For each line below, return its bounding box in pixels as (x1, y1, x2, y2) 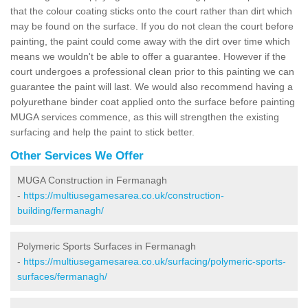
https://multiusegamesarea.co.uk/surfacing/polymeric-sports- (23, 255, 286, 267)
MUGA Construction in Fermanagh (17, 174, 167, 186)
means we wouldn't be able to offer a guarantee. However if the (10, 50, 286, 62)
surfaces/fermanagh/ (17, 270, 107, 282)
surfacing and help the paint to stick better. (10, 126, 197, 137)
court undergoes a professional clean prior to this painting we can (10, 65, 294, 77)
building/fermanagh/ (17, 204, 104, 216)
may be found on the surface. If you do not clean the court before (10, 20, 294, 32)
